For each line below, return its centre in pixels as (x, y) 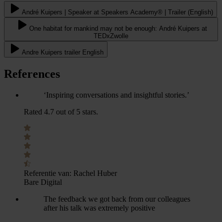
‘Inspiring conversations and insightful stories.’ (116, 95)
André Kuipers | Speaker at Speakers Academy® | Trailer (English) (117, 12)
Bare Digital (43, 182)
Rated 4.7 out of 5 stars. (61, 111)
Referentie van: (48, 173)
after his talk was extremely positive (99, 208)
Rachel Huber (95, 173)
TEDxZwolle (111, 36)
